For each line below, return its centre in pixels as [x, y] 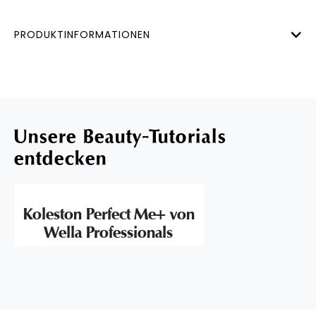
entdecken [61, 158]
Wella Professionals [109, 232]
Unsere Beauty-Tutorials [120, 136]
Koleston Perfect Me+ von [109, 214]
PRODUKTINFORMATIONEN [82, 34]
